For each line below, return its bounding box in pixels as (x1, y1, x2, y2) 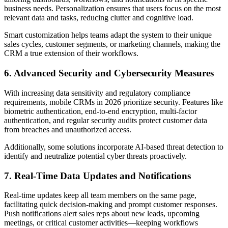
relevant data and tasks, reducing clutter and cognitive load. (4, 13, 193, 22)
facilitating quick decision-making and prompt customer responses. (4, 200, 217, 209)
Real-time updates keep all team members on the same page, (4, 191, 196, 200)
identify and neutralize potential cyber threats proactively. (4, 151, 187, 160)
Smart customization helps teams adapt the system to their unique (4, 31, 212, 40)
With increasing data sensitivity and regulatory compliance (4, 88, 190, 97)
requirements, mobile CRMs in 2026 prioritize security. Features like (4, 97, 223, 106)
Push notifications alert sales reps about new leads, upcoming (4, 209, 199, 218)
